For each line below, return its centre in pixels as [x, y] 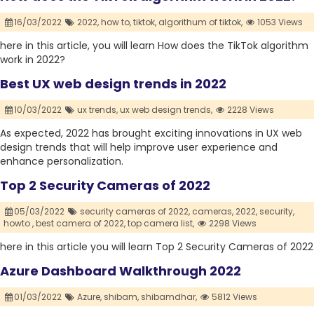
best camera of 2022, [81, 224]
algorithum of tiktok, [200, 22]
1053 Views [279, 22]
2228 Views [250, 110]
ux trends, [97, 110]
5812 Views [234, 297]
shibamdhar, [169, 297]
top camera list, [161, 224]
